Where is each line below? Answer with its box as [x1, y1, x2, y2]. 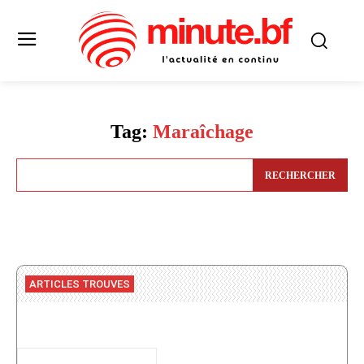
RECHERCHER [265, 169, 336, 181]
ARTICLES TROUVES [29, 277, 130, 290]
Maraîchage [153, 121, 253, 143]
